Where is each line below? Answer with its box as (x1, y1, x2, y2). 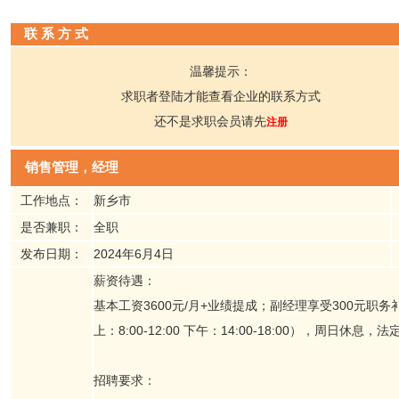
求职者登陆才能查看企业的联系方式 (121, 89, 321, 103)
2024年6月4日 (94, 247, 174, 261)
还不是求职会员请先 (154, 114, 266, 128)
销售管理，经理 (25, 160, 118, 175)
